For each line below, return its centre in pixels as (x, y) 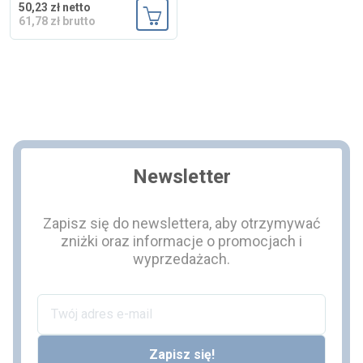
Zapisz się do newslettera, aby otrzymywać (181, 223)
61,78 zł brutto (57, 21)
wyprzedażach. (181, 258)
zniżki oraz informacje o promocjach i (181, 241)
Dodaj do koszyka (202, 40)
